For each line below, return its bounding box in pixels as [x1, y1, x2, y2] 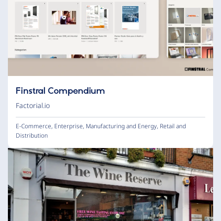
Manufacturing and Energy [86, 122, 157, 131]
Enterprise [54, 122, 83, 131]
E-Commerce [16, 122, 51, 131]
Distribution [16, 131, 48, 140]
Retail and [160, 122, 186, 131]
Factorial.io [16, 101, 50, 110]
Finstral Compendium [16, 86, 106, 97]
